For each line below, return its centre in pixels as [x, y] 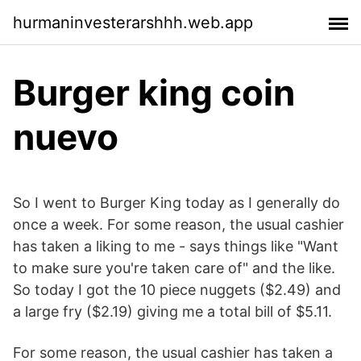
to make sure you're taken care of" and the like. [174, 268]
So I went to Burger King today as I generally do [176, 203]
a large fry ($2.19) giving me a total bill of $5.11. [172, 311]
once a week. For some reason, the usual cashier [178, 224]
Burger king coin [154, 93]
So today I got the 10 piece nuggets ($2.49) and [177, 290]
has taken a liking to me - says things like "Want [176, 246]
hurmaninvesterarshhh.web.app [133, 22]
